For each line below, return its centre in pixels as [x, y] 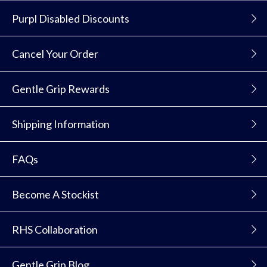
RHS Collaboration [55, 229]
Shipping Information [61, 124]
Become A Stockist [55, 194]
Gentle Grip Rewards [61, 89]
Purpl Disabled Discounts [71, 18]
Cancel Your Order [55, 53]
